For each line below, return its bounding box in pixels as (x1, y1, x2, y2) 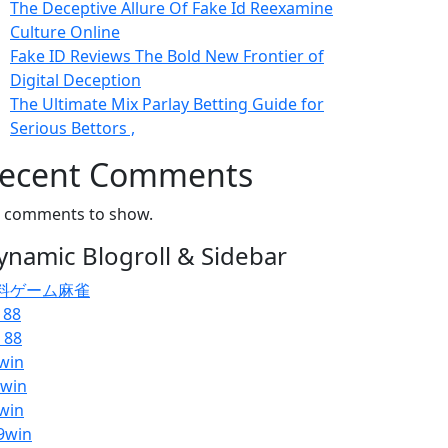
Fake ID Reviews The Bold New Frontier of (10, 45, 324, 67)
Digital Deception (10, 69, 141, 91)
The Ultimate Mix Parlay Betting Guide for (10, 93, 324, 115)
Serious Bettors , (10, 117, 135, 139)
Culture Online (10, 21, 120, 43)
